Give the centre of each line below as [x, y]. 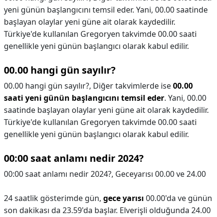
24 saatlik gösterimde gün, [54, 198]
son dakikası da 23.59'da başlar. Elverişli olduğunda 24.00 [107, 210]
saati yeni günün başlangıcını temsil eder [84, 98]
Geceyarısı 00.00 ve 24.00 [161, 174]
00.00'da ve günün [178, 198]
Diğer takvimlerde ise [133, 86]
